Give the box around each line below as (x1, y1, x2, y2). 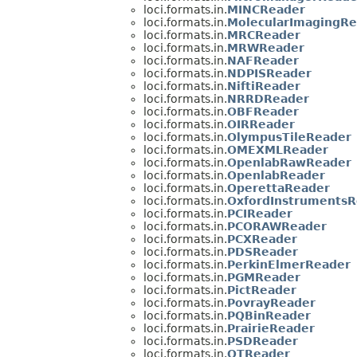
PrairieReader (227, 322, 315, 335)
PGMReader (227, 271, 300, 284)
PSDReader (227, 335, 298, 348)
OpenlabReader (227, 169, 325, 182)
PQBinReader (227, 309, 311, 323)
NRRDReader (227, 92, 309, 106)
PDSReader (227, 245, 298, 259)
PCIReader (227, 207, 292, 221)
